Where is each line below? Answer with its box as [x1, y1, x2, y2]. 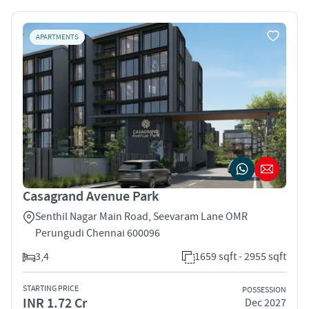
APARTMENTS [36, 32, 79, 42]
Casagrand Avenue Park [23, 187, 159, 206]
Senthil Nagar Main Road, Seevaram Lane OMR [35, 209, 248, 223]
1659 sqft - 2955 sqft [195, 249, 286, 263]
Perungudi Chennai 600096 [35, 226, 160, 240]
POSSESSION [242, 285, 286, 296]
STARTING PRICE [23, 283, 79, 294]
